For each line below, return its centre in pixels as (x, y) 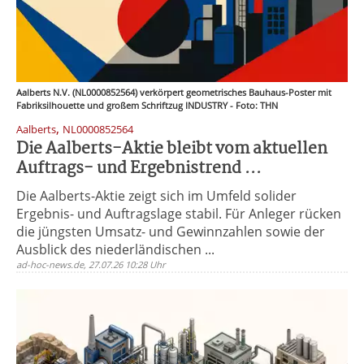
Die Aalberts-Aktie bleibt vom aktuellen (172, 149)
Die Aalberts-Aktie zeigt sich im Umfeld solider (156, 196)
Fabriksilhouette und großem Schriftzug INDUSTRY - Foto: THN (147, 105)
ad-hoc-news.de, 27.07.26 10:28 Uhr (91, 264)
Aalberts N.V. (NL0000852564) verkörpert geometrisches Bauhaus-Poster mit (174, 92)
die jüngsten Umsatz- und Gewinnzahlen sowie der (171, 232)
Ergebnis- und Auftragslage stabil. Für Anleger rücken (179, 214)
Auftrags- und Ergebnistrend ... (139, 169)
